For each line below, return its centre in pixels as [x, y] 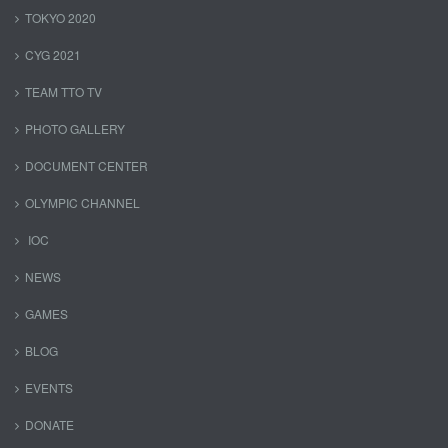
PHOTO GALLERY [75, 128]
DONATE [49, 424]
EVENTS [49, 387]
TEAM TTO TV [63, 91]
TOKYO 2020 [60, 17]
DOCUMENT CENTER [86, 165]
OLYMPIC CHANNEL [82, 202]
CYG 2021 [53, 54]
